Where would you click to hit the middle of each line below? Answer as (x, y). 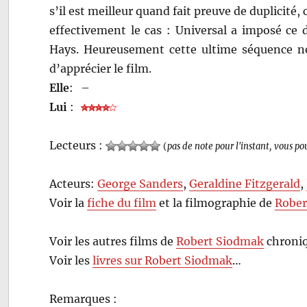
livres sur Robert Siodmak (163, 260)
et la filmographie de (216, 202)
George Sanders (140, 183)
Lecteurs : (78, 145)
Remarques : (84, 298)
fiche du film (122, 202)
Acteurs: (74, 183)
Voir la (69, 202)
